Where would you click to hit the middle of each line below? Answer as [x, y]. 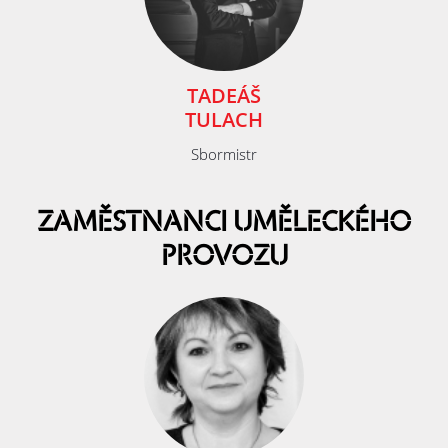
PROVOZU [224, 258]
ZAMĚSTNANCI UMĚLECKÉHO [224, 224]
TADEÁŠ [223, 96]
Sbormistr [223, 154]
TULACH [223, 120]
